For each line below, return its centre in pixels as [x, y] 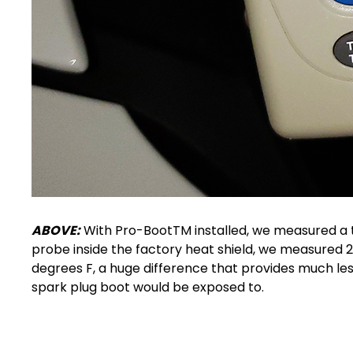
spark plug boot [81, 287]
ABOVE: [56, 230]
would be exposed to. [197, 287]
